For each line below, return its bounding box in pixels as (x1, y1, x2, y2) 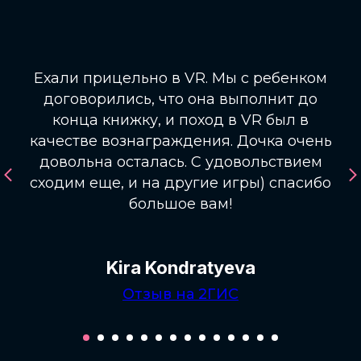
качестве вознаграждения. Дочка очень (29, 132, 332, 151)
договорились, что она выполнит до (44, 90, 317, 109)
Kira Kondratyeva (106, 257, 255, 279)
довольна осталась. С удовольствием (39, 153, 322, 172)
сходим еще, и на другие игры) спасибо (30, 174, 331, 193)
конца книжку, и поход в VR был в (52, 111, 309, 130)
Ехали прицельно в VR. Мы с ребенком (34, 69, 327, 88)
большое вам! (129, 195, 232, 214)
